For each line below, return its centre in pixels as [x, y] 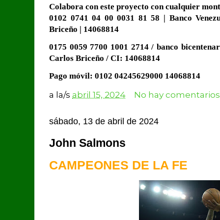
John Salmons [87, 143]
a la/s [61, 94]
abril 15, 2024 [99, 94]
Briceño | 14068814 [84, 29]
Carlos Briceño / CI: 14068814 [105, 58]
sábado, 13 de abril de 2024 [104, 121]
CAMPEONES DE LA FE [118, 165]
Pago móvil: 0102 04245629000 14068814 [125, 76]
